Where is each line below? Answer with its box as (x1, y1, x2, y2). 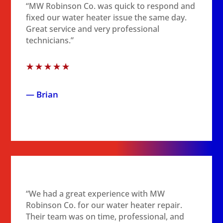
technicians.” (26, 35, 74, 46)
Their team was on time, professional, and (26, 211, 185, 222)
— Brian (26, 89, 59, 100)
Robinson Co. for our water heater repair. (26, 200, 183, 211)
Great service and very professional (26, 23, 160, 34)
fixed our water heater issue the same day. (26, 12, 187, 23)
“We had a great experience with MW (26, 188, 165, 199)
